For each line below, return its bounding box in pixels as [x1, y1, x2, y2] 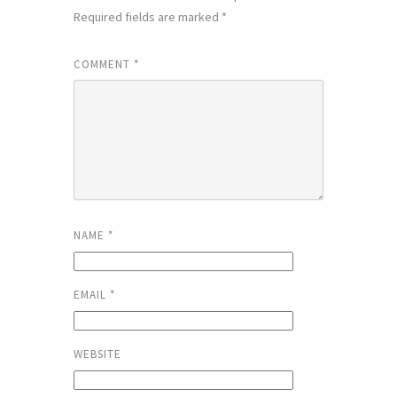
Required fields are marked [73, 8, 222, 25]
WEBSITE [73, 346, 121, 362]
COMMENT [73, 56, 134, 72]
